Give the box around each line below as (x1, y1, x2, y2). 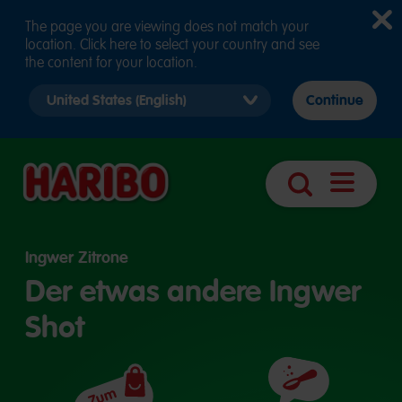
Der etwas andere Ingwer (25, 272, 361, 311)
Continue (306, 92, 363, 109)
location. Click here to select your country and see (25, 36, 319, 54)
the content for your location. (25, 54, 197, 72)
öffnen (341, 206, 380, 224)
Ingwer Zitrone (25, 247, 128, 268)
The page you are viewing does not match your (25, 18, 309, 36)
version (43, 123, 81, 139)
